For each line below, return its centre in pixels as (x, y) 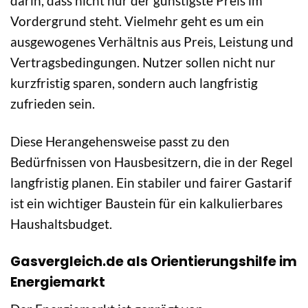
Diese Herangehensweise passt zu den (120, 141)
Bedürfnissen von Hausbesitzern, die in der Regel (152, 162)
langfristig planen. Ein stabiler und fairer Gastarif (151, 182)
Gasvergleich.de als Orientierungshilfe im (154, 261)
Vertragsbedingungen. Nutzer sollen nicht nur (143, 62)
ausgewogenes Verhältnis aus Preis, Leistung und (152, 41)
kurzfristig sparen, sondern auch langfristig (134, 82)
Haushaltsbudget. (61, 223)
